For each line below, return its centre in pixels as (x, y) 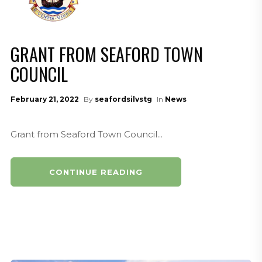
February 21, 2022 (44, 99)
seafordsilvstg (123, 99)
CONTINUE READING (96, 172)
